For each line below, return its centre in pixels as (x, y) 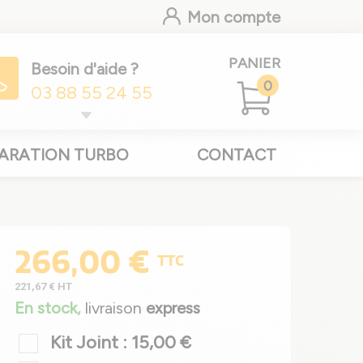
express (173, 308)
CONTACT (236, 155)
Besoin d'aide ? (85, 68)
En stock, (50, 308)
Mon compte (232, 17)
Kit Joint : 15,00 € (121, 342)
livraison (115, 308)
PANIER (254, 63)
